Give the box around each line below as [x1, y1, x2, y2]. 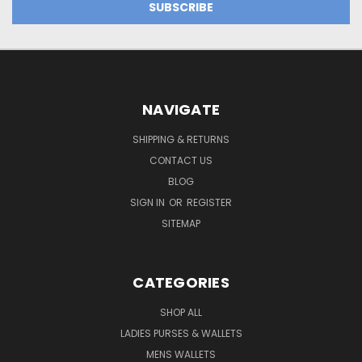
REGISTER [187, 195, 232, 209]
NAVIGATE [142, 99, 220, 120]
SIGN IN [130, 195, 167, 209]
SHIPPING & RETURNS [133, 132, 229, 146]
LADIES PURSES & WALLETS [120, 326, 242, 340]
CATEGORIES [133, 271, 229, 293]
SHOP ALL [160, 305, 202, 319]
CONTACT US [149, 153, 213, 167]
